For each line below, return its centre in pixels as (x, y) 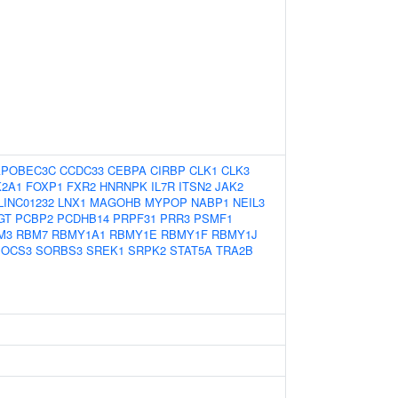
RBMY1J (235, 234)
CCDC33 (82, 170)
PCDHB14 (83, 218)
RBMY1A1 (79, 234)
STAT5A (191, 250)
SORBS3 (59, 250)
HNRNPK (123, 186)
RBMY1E (133, 234)
